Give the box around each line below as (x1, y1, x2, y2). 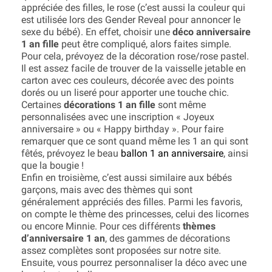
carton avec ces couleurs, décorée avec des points (21, 75, 234, 86)
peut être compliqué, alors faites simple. (59, 38, 231, 50)
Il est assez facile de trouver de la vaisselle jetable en (21, 63, 246, 74)
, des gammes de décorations (105, 233, 230, 244)
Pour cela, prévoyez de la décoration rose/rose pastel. (21, 50, 249, 62)
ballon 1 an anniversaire (121, 148, 223, 159)
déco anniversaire (172, 26, 251, 38)
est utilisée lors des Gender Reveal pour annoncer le (21, 14, 240, 25)
